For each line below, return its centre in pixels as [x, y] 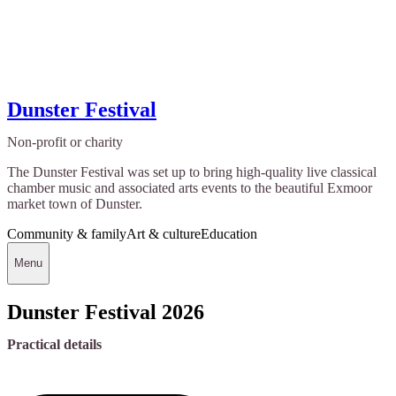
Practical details [54, 345]
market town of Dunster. [75, 203]
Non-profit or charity [65, 141]
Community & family [67, 233]
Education [229, 233]
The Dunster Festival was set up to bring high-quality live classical [192, 171]
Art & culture [164, 233]
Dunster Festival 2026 [106, 312]
